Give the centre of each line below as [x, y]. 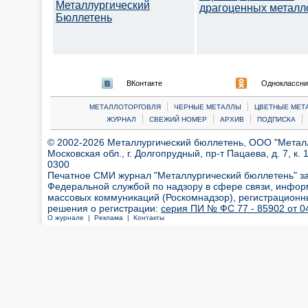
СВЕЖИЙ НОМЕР [178, 119]
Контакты [149, 218]
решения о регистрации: [104, 208]
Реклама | [114, 218]
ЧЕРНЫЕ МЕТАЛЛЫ [208, 107]
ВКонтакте [144, 83]
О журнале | [71, 218]
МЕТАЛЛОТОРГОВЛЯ [125, 107]
